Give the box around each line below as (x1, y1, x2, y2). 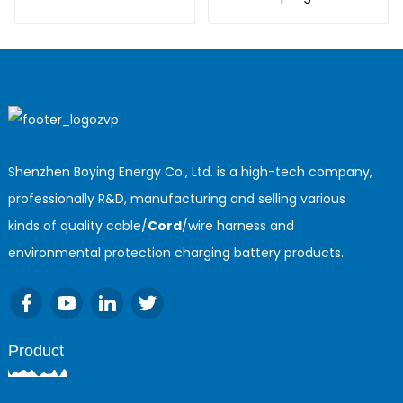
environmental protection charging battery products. (7, 244, 344, 263)
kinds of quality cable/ (7, 217, 148, 236)
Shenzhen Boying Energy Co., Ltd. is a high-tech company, (7, 163, 372, 182)
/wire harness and (181, 217, 294, 236)
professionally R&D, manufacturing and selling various (7, 190, 345, 209)
